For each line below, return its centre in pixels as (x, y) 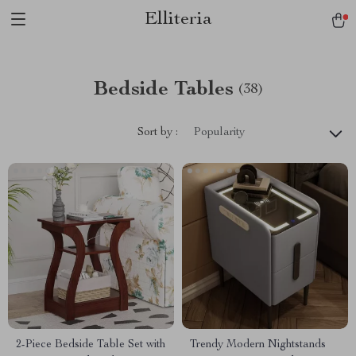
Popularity (219, 133)
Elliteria (178, 20)
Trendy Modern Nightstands (258, 345)
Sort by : (158, 132)
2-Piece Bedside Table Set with (91, 345)
